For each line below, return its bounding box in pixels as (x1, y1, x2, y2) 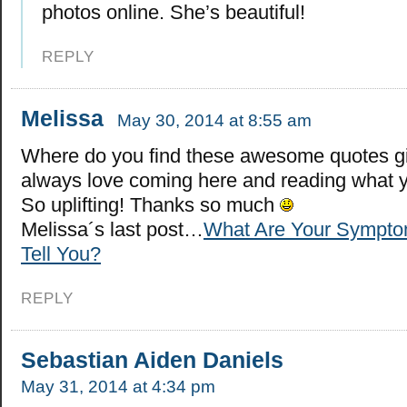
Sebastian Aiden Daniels (21, 347, 283, 373)
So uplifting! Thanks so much (21, 194, 280, 217)
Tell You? (21, 243, 101, 266)
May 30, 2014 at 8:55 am (117, 111, 312, 131)
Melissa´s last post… (21, 218, 203, 242)
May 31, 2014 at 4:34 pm (21, 377, 215, 397)
